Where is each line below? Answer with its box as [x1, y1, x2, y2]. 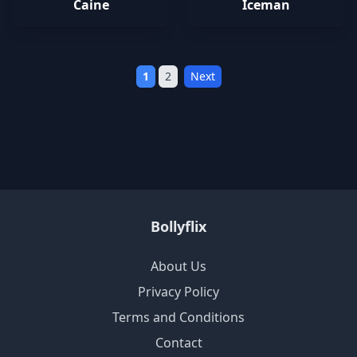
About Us [151, 257, 206, 275]
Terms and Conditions [112, 308, 245, 326]
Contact [155, 334, 202, 351]
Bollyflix [151, 217, 206, 236]
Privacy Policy [138, 283, 219, 300]
